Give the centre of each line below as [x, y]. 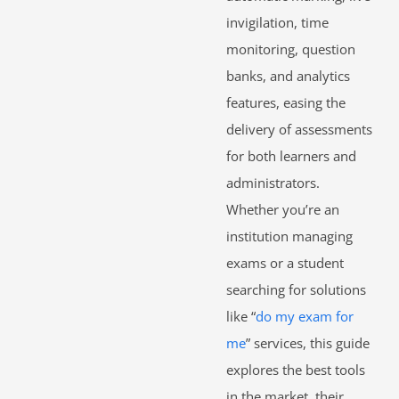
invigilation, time [277, 23]
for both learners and [291, 156]
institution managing [289, 236]
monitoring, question [291, 49]
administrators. [273, 183]
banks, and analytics [288, 76]
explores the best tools [296, 370]
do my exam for [305, 317]
